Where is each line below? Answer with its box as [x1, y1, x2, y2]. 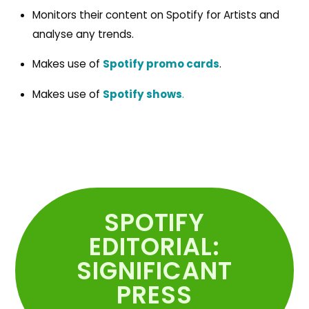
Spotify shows [102, 86, 182, 101]
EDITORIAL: [89, 229, 220, 263]
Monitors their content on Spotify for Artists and [32, 8, 279, 23]
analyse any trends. [32, 27, 134, 42]
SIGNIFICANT [77, 253, 232, 288]
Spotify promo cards [102, 57, 219, 72]
